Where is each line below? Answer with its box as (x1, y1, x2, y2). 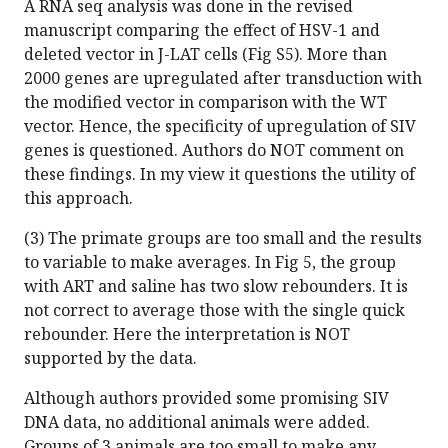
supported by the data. (24, 347, 197, 370)
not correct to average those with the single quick (24, 299, 405, 322)
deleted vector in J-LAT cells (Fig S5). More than (24, 43, 387, 66)
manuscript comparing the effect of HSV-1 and (24, 19, 380, 42)
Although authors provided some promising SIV (24, 387, 389, 410)
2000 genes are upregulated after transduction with (24, 67, 422, 90)
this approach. (24, 187, 133, 210)
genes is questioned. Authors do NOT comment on (24, 139, 404, 162)
